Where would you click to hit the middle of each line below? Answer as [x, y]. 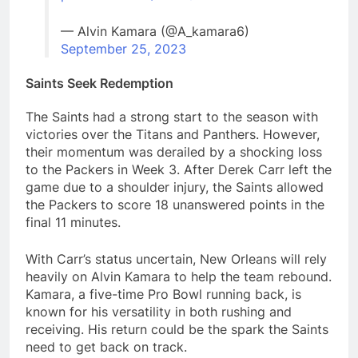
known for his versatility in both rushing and [159, 311]
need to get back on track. [106, 346]
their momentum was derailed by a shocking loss [174, 151]
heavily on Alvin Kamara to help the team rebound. [179, 276]
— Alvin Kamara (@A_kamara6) [155, 32]
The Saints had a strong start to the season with [172, 116]
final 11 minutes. [73, 222]
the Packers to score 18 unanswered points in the [175, 204]
